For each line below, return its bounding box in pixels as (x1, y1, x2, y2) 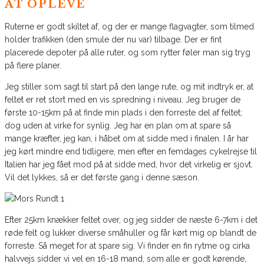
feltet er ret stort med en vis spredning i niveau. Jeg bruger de (5, 95, 240, 105)
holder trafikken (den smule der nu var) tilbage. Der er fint (5, 35, 222, 45)
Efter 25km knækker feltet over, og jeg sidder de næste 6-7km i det (5, 215, 258, 225)
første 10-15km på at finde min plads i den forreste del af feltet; (5, 108, 242, 118)
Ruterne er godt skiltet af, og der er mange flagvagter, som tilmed (5, 22, 254, 32)
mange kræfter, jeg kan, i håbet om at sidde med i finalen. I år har (5, 134, 249, 144)
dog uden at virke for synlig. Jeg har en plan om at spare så (5, 121, 231, 131)
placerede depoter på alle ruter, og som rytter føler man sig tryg (5, 48, 250, 58)
